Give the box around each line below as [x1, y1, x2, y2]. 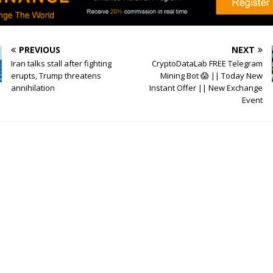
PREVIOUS [19, 43, 61, 55]
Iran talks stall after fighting [11, 57, 112, 69]
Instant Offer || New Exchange [149, 82, 263, 93]
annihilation [11, 82, 55, 93]
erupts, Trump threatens [11, 69, 102, 81]
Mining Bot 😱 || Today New [160, 69, 263, 81]
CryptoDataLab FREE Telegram [151, 57, 263, 69]
